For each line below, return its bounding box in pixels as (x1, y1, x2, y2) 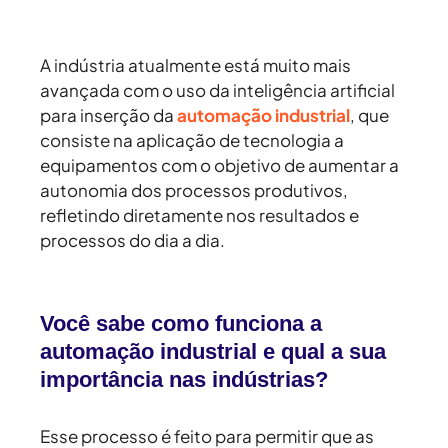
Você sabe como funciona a (40, 311, 322, 337)
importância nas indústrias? (40, 367, 334, 393)
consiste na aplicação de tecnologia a (40, 129, 344, 152)
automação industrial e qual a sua (40, 339, 386, 365)
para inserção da (40, 104, 177, 127)
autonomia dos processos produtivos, (40, 179, 348, 202)
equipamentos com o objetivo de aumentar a (40, 154, 399, 177)
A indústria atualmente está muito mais (40, 54, 351, 77)
